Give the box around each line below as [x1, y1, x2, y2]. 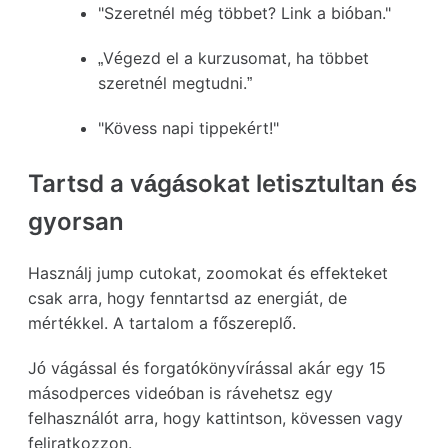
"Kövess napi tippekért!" [98, 117, 279, 138]
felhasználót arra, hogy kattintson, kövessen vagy [28, 407, 403, 428]
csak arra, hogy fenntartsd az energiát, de [28, 287, 347, 308]
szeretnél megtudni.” [98, 72, 252, 93]
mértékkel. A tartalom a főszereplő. [28, 312, 296, 333]
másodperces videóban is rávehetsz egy [28, 382, 333, 403]
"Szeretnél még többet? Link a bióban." [98, 2, 391, 23]
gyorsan [28, 206, 124, 236]
